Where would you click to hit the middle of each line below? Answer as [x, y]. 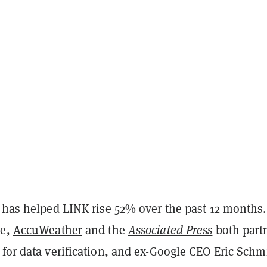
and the [105, 229]
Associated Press [170, 229]
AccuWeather [47, 229]
